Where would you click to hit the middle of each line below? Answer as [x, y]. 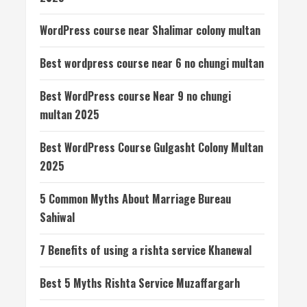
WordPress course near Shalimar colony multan [150, 30]
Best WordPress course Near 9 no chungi [135, 96]
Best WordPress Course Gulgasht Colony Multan [151, 147]
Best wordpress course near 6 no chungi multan [152, 63]
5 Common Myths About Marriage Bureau [135, 199]
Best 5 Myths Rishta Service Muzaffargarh [140, 283]
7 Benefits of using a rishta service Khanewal [146, 250]
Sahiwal [57, 217]
